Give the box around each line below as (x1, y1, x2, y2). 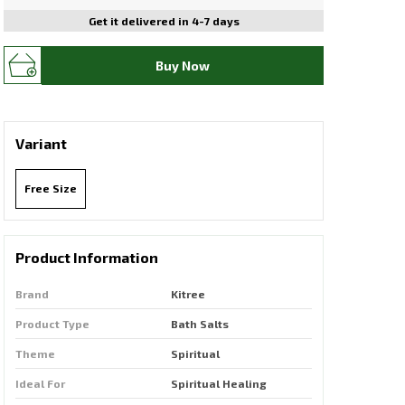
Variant (15, 135, 67, 152)
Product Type (15, 317, 89, 330)
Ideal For (15, 377, 65, 390)
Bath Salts (171, 317, 229, 330)
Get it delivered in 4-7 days (88, 14, 240, 27)
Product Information (15, 249, 158, 266)
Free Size (24, 182, 77, 194)
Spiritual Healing (171, 377, 267, 390)
